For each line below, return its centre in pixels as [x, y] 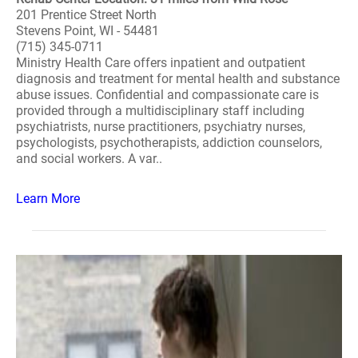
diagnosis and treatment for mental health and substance [178, 79]
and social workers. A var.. [89, 159]
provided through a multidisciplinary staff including [160, 111]
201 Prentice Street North [86, 15]
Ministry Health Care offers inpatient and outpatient [161, 63]
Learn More [48, 199]
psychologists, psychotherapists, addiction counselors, [169, 143]
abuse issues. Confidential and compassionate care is [167, 95]
